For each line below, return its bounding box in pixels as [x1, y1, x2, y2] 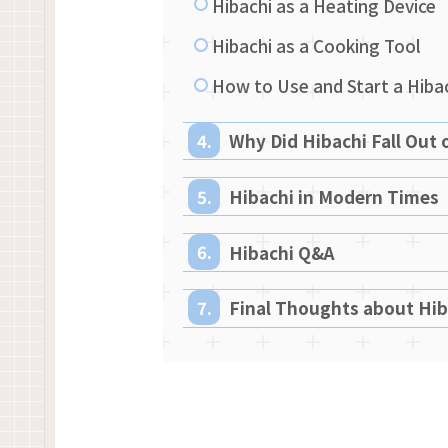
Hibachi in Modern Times [228, 183, 439, 209]
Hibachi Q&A [228, 239, 334, 265]
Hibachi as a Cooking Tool [212, 33, 422, 59]
